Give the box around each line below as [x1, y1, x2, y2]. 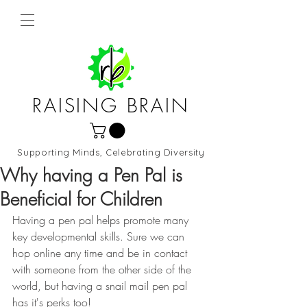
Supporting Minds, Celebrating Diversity [17, 147, 205, 158]
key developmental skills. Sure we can [12, 229, 188, 245]
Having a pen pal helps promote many [12, 212, 192, 228]
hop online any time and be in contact [12, 245, 191, 261]
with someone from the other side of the [12, 262, 195, 278]
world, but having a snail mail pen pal [12, 278, 191, 294]
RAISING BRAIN [32, 93, 190, 118]
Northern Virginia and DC [54, 147, 165, 158]
